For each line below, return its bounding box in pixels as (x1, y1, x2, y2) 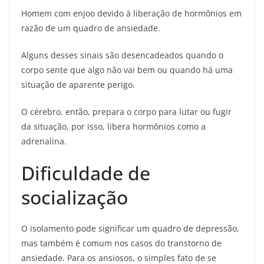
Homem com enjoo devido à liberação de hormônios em (21, 8, 242, 19)
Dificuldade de (21, 160, 150, 186)
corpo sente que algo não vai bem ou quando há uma (21, 64, 233, 76)
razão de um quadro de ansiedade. (21, 22, 160, 34)
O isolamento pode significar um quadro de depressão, (21, 223, 239, 235)
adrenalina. (21, 136, 67, 147)
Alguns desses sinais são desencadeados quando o (21, 49, 223, 61)
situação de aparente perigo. (21, 79, 135, 91)
